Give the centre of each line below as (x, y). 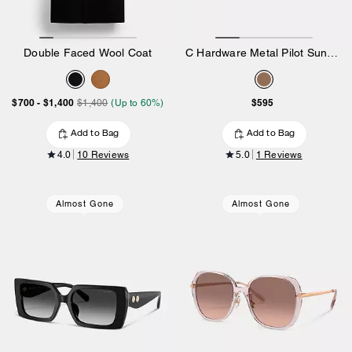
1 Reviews (279, 154)
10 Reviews (103, 154)
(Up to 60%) (137, 103)
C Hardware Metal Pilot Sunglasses (333, 52)
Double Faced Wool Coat (88, 52)
